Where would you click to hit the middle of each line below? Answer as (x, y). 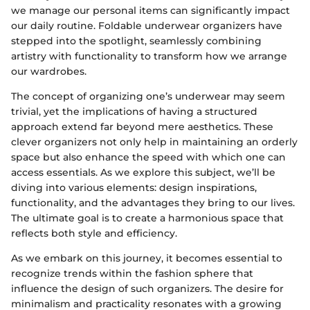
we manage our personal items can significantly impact (151, 10)
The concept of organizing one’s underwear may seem (148, 96)
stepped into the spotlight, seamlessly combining (136, 40)
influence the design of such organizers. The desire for (147, 288)
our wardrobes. (49, 71)
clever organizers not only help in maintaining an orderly (154, 142)
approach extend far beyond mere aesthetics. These (142, 126)
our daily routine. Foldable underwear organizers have (147, 25)
